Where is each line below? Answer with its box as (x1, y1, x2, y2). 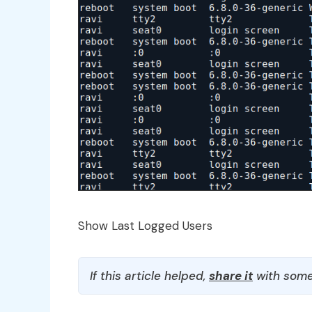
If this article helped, (90, 267, 209, 283)
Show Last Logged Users (78, 217, 212, 233)
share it (209, 267, 253, 283)
